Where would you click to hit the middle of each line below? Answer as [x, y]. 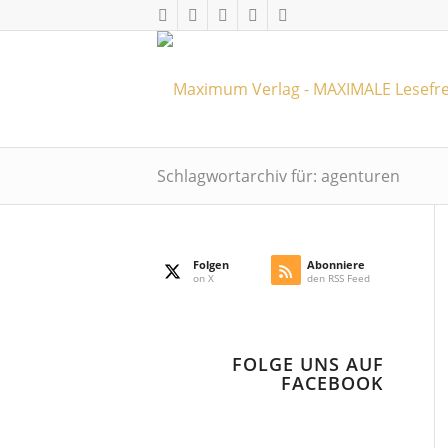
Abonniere [335, 264]
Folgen [211, 264]
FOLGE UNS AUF [308, 364]
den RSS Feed [338, 278]
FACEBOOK [333, 383]
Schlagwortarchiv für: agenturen [278, 176]
